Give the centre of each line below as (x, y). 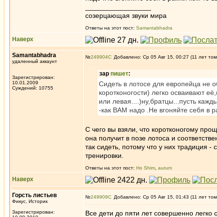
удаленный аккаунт (35, 61)
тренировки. (104, 155)
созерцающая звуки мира (126, 15)
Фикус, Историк (30, 201)
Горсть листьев (34, 195)
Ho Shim (146, 168)
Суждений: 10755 (33, 88)
